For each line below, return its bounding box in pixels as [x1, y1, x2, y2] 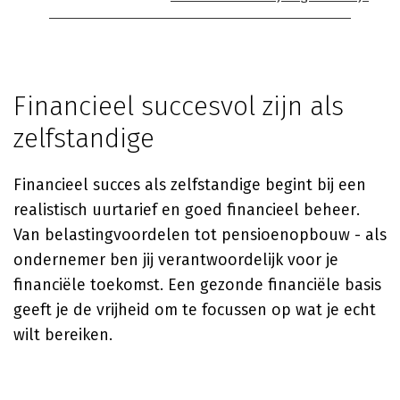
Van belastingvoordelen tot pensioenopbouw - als [13, 225, 387, 245]
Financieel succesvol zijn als [13, 90, 344, 122]
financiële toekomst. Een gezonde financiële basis [13, 275, 381, 295]
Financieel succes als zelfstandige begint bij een [13, 175, 366, 195]
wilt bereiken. [13, 325, 112, 345]
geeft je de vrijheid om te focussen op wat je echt [13, 300, 376, 320]
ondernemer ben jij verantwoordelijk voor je [13, 250, 338, 270]
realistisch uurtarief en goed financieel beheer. [13, 200, 360, 220]
